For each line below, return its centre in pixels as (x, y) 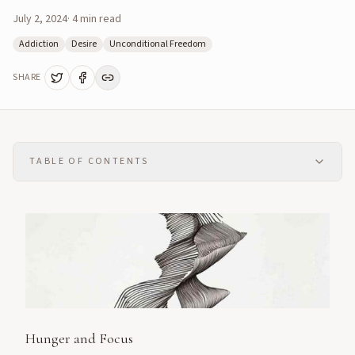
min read (99, 19)
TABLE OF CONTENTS (89, 161)
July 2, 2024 (40, 19)
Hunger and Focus (79, 338)
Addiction (39, 44)
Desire (84, 44)
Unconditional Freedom (158, 44)
